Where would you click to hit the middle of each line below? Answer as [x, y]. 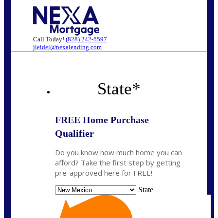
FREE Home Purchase [102, 119]
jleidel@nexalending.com [67, 47]
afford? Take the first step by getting [118, 162]
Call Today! [49, 39]
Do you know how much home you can [118, 152]
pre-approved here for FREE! [104, 173]
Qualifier [74, 133]
